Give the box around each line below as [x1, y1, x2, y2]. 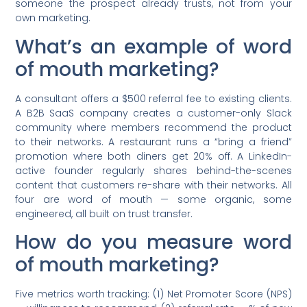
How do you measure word [15, 229, 292, 256]
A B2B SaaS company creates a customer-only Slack [15, 106, 292, 120]
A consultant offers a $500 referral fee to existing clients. [15, 91, 292, 106]
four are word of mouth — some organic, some [15, 192, 292, 206]
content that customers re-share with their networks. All [15, 177, 292, 192]
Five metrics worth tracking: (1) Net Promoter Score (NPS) [15, 287, 292, 302]
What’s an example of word [15, 33, 292, 60]
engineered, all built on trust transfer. [15, 206, 193, 221]
